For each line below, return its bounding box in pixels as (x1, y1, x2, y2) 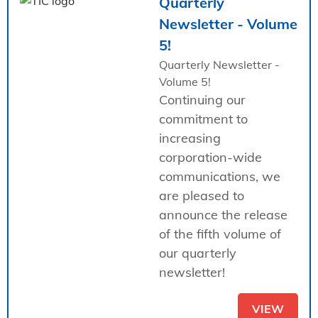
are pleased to (159, 187, 244, 204)
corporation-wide (159, 148, 262, 165)
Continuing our (159, 91, 246, 108)
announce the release (159, 206, 287, 223)
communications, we (159, 168, 280, 185)
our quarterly (159, 244, 236, 261)
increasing (159, 129, 221, 146)
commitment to (159, 110, 248, 127)
